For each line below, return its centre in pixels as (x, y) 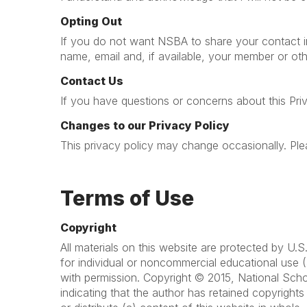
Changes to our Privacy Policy (145, 125)
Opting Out (91, 21)
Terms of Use (127, 198)
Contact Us (92, 81)
